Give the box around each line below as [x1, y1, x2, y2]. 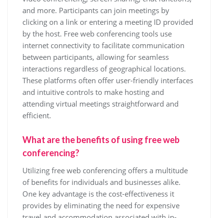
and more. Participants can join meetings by [22, 5, 169, 15]
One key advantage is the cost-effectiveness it [22, 189, 174, 199]
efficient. [22, 110, 51, 120]
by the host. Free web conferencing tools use [22, 29, 172, 38]
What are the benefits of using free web [22, 134, 180, 145]
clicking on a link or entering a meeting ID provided [22, 17, 193, 27]
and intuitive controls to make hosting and [22, 87, 164, 97]
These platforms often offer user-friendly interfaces [22, 75, 193, 85]
